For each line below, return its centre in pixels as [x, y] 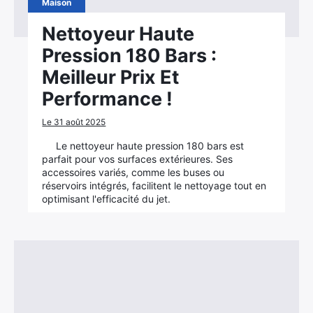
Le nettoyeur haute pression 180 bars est [150, 146]
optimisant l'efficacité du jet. [107, 199]
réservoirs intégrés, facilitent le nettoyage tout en [154, 185]
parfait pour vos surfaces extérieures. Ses [138, 159]
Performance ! [108, 99]
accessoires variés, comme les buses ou [133, 172]
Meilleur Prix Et [111, 77]
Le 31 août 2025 [74, 122]
